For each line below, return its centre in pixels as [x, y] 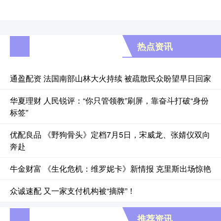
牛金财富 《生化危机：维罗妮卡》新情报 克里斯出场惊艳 [110, 169]
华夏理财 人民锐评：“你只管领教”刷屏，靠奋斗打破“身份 [109, 101]
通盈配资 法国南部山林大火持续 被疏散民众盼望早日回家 [110, 78]
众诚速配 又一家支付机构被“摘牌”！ [73, 191]
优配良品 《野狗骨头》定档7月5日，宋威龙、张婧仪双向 [110, 135]
